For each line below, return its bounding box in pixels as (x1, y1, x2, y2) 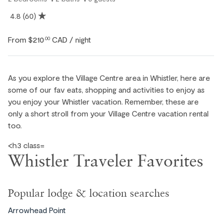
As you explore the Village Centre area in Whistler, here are (8, 73, 210, 83)
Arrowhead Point (8, 205, 66, 215)
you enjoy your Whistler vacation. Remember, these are (8, 97, 199, 107)
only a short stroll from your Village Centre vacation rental (8, 109, 209, 118)
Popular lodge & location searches (8, 186, 169, 200)
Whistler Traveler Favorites (8, 150, 203, 171)
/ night (69, 35, 91, 45)
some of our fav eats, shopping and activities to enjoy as (8, 85, 205, 95)
